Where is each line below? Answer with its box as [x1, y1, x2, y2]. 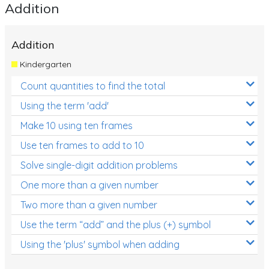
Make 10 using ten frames [20, 119, 133, 131]
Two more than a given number [20, 198, 157, 211]
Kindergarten [17, 58, 71, 70]
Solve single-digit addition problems [20, 159, 178, 171]
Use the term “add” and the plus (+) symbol [20, 218, 211, 231]
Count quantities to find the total [20, 79, 165, 92]
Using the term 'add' [20, 99, 109, 112]
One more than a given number [20, 178, 159, 191]
